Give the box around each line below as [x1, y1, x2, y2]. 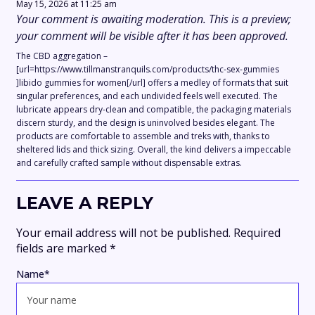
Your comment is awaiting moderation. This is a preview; [16, 11, 291, 27]
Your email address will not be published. [16, 225, 231, 241]
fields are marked [16, 240, 110, 257]
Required [233, 225, 281, 241]
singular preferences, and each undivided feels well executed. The [16, 90, 278, 103]
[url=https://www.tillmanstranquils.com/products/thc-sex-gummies [16, 63, 279, 76]
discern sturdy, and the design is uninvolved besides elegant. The [16, 117, 275, 129]
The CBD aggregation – [16, 50, 108, 63]
